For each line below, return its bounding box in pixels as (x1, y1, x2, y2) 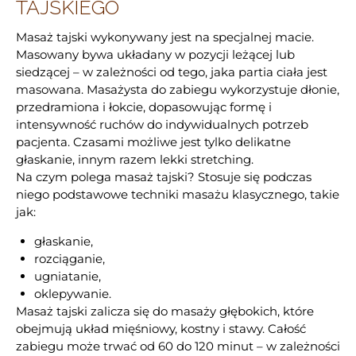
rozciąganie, (33, 251, 105, 267)
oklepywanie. (33, 286, 111, 302)
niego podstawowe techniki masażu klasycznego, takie (16, 187, 339, 203)
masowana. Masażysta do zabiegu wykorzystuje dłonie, (16, 82, 339, 98)
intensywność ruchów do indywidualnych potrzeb (16, 117, 308, 133)
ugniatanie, (33, 269, 101, 284)
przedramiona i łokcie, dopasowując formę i (16, 99, 272, 115)
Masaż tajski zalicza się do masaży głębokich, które (16, 304, 314, 319)
